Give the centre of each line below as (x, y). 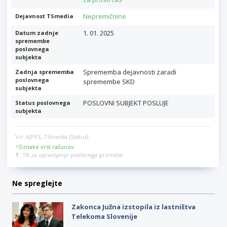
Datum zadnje (37, 33)
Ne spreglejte (37, 183)
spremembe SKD (109, 82)
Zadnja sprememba (45, 72)
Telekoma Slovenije (104, 217)
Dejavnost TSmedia (44, 16)
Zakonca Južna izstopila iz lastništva (133, 207)
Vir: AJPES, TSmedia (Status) (52, 137)
